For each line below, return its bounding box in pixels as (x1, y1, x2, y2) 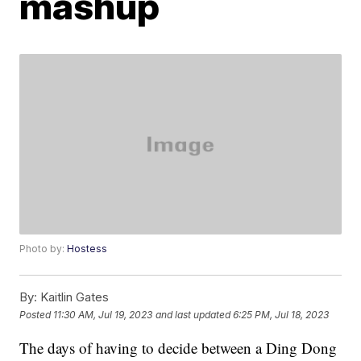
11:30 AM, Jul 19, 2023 (53, 308, 153, 321)
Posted (19, 308, 54, 321)
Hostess (67, 243, 108, 255)
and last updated (156, 308, 231, 321)
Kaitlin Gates (37, 289, 110, 305)
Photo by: (19, 243, 68, 255)
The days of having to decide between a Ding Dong (19, 338, 338, 359)
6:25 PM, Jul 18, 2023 (233, 308, 330, 321)
